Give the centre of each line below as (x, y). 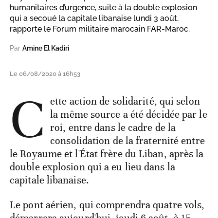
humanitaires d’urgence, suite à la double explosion (103, 8)
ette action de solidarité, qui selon (125, 101)
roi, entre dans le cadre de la (113, 128)
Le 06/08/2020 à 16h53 (45, 74)
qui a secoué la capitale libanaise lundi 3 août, (94, 18)
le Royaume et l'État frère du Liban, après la (107, 154)
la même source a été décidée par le (129, 115)
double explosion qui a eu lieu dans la (92, 167)
